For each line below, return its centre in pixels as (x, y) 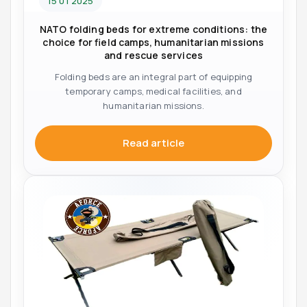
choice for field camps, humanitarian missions (153, 42)
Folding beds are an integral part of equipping (153, 76)
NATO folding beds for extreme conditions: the (153, 29)
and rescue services (153, 55)
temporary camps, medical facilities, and (153, 91)
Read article (153, 143)
